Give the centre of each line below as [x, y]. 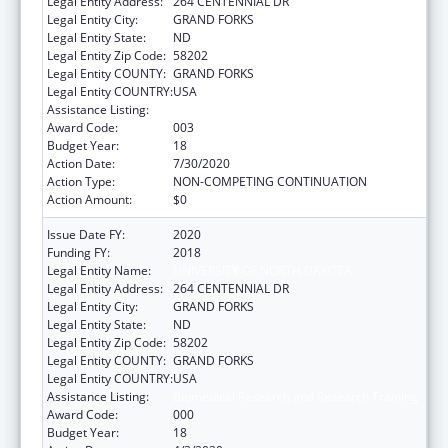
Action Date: [81, 163]
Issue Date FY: [86, 234]
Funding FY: [78, 252]
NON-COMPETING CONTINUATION [270, 181]
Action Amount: [89, 199]
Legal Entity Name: [99, 270]
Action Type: [81, 181]
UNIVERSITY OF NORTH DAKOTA [262, 270]
